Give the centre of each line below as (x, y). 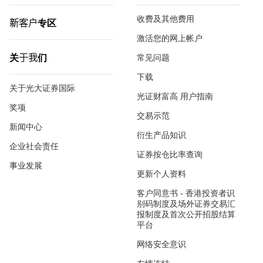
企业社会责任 (34, 146)
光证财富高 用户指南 (175, 96)
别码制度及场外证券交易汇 (186, 204)
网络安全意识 (161, 244)
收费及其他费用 (166, 19)
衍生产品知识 (161, 135)
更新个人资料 (161, 174)
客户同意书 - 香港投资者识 (186, 193)
